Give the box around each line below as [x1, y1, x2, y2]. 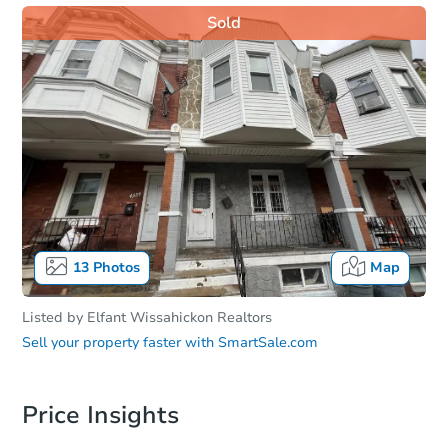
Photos [88, 258, 140, 278]
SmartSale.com [218, 333, 318, 353]
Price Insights [22, 399, 179, 432]
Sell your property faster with [22, 333, 214, 353]
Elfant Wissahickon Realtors [87, 308, 272, 328]
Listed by [22, 308, 87, 328]
